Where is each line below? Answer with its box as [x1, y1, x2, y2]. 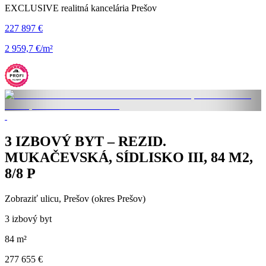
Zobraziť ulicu [5, 194, 59, 204]
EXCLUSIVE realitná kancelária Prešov [5, 3, 157, 14]
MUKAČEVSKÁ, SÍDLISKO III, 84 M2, [5, 150, 253, 166]
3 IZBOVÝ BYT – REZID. [5, 134, 166, 150]
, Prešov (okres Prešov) [59, 194, 145, 204]
